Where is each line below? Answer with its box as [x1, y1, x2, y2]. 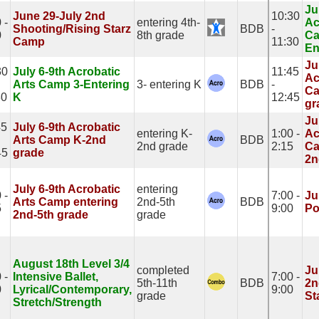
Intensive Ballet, [13, 271, 98, 283]
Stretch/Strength [13, 296, 102, 308]
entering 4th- [137, 16, 200, 28]
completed [137, 264, 189, 276]
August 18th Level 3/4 [13, 258, 130, 270]
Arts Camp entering [13, 196, 118, 208]
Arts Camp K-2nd [13, 134, 106, 146]
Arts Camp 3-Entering [13, 78, 130, 90]
